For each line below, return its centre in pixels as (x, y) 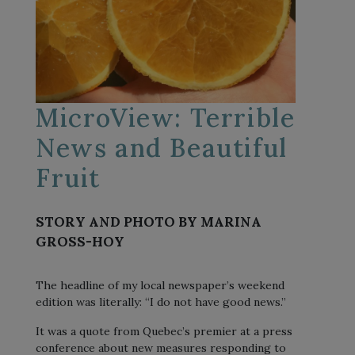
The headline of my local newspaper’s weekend (160, 285)
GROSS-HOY (80, 241)
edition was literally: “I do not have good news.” (161, 302)
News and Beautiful (162, 147)
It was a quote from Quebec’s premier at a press (164, 331)
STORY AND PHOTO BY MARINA (149, 221)
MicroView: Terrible (166, 117)
